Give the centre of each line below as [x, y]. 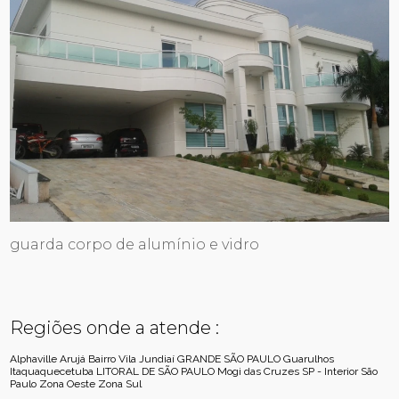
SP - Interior [330, 371]
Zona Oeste [68, 383]
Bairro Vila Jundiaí [132, 358]
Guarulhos [309, 358]
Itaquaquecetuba [52, 371]
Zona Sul [120, 383]
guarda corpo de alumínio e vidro [135, 244]
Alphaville [34, 358]
